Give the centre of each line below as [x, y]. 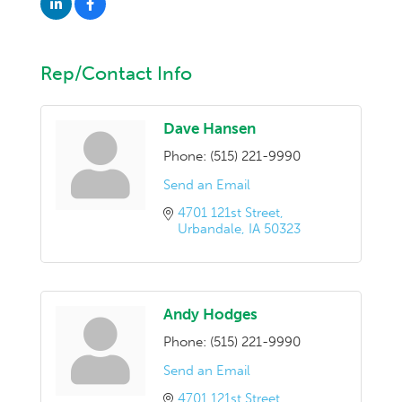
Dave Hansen [210, 128]
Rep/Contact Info [116, 73]
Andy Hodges [210, 314]
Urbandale [210, 228]
